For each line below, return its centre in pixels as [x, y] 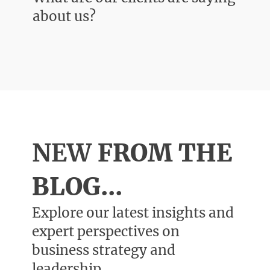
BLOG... [77, 187]
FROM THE [162, 153]
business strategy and [104, 250]
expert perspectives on [106, 231]
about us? [64, 17]
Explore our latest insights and [133, 212]
